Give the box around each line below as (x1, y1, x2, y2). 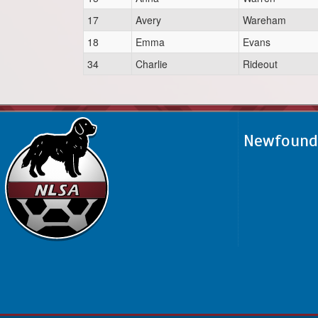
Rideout (243, 57, 278, 71)
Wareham (243, 13, 286, 27)
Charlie (136, 57, 168, 71)
